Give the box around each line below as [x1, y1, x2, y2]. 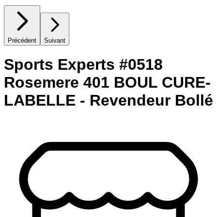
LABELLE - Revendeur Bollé [4, 92, 213, 109]
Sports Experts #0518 [4, 56, 163, 74]
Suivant [44, 36, 65, 44]
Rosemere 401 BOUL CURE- [4, 74, 211, 92]
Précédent [8, 36, 36, 44]
